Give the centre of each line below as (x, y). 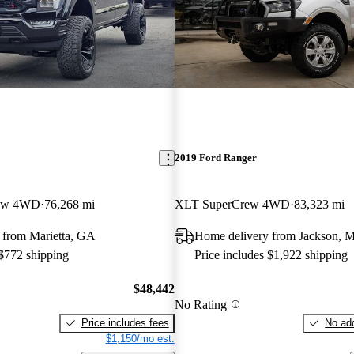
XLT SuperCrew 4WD (232, 205)
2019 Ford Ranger (215, 158)
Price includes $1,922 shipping (271, 255)
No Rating (200, 304)
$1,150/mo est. (140, 338)
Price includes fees (125, 322)
